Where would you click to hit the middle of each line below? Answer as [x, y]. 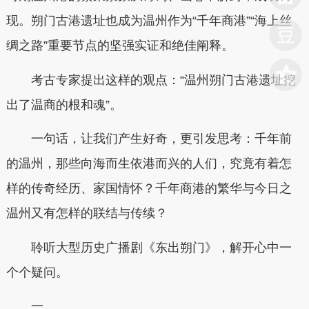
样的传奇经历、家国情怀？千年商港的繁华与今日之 [149, 188]
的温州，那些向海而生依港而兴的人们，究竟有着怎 [149, 163]
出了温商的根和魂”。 [64, 104]
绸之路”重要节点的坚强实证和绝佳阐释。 [120, 46]
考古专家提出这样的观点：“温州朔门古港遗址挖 [163, 80]
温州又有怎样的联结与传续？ [87, 213]
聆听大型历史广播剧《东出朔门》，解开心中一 [161, 247]
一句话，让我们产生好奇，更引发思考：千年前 [161, 139]
